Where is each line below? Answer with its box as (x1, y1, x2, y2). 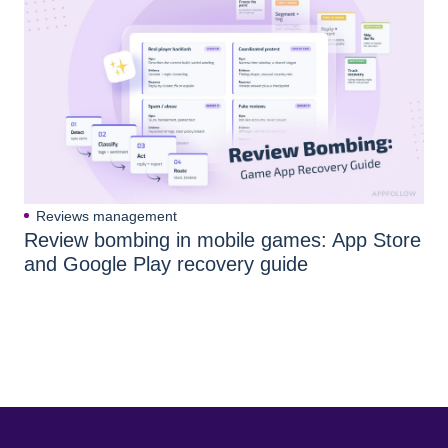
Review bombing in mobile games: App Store (24, 228, 421, 251)
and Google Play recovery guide (24, 252, 308, 275)
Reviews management (36, 207, 177, 224)
